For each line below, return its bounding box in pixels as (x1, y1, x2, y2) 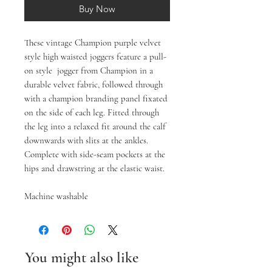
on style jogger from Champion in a (24, 65, 153, 76)
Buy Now (79, 3, 115, 15)
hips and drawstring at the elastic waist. (24, 163, 165, 174)
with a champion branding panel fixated (24, 93, 168, 104)
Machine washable (24, 191, 88, 202)
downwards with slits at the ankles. (24, 135, 148, 146)
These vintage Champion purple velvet (24, 37, 161, 49)
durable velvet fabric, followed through (24, 79, 163, 90)
